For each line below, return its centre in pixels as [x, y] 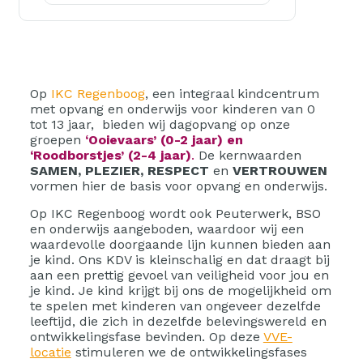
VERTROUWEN [280, 171]
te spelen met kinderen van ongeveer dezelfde [175, 306]
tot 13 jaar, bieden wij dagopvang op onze [160, 125]
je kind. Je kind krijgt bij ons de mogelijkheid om [180, 291]
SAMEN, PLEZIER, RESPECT [119, 171]
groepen [55, 140]
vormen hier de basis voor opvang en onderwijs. [178, 186]
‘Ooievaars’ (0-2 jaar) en [162, 140]
